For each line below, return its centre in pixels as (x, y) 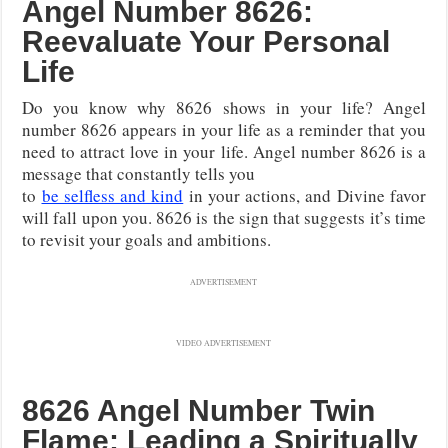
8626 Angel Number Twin (199, 410)
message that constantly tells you (139, 173)
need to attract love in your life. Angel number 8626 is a (224, 151)
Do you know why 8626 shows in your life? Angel (224, 107)
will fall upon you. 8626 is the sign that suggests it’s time (224, 217)
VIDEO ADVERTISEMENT (224, 342)
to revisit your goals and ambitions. (147, 239)
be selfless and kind (112, 195)
